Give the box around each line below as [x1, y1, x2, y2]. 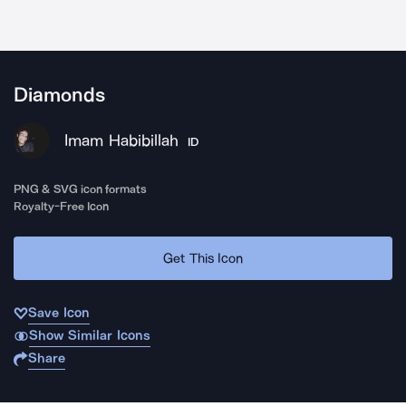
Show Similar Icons [28, 327, 150, 343]
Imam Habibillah [64, 130, 179, 150]
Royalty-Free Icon [14, 199, 110, 213]
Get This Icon [163, 249, 243, 266]
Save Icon [28, 304, 90, 321]
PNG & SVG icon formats [14, 182, 148, 196]
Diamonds [14, 83, 105, 107]
